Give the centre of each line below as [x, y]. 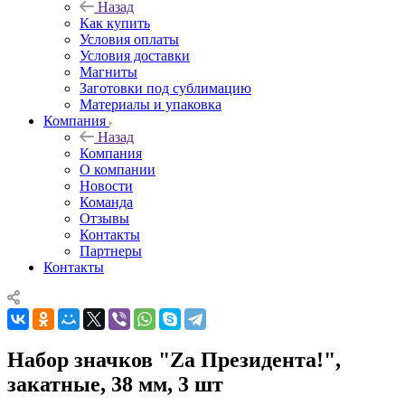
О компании [118, 169]
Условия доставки [135, 55]
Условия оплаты [129, 39]
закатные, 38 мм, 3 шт [115, 384]
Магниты [108, 71]
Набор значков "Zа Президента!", [174, 359]
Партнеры [111, 250]
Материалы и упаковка [151, 104]
